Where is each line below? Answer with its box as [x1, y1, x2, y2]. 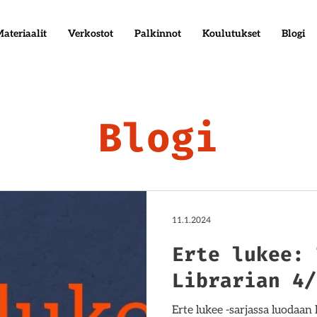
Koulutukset [202, 28, 261, 40]
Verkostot [68, 28, 114, 40]
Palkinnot [134, 28, 182, 40]
